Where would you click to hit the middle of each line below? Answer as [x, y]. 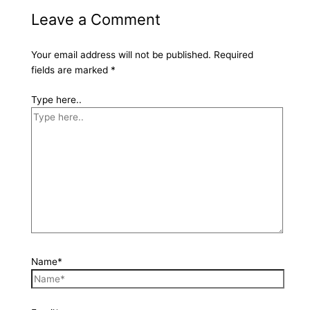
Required [233, 55]
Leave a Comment [95, 20]
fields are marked [71, 70]
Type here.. [56, 99]
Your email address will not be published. [121, 55]
